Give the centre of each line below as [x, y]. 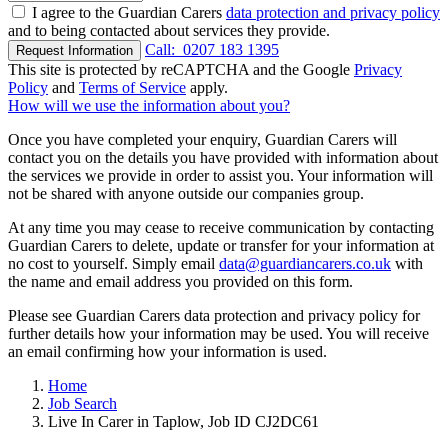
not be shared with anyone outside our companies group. [186, 194]
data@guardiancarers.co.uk [305, 264]
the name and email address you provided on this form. [180, 282]
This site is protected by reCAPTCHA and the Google [181, 70]
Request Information [74, 51]
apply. [207, 88]
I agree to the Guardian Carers [129, 13]
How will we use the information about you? [149, 106]
